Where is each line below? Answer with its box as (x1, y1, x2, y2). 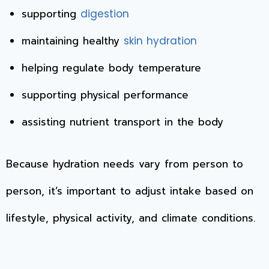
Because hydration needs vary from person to (6, 156, 243, 172)
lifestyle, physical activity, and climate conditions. (6, 210, 256, 226)
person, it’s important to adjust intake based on (6, 183, 253, 199)
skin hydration (123, 33, 197, 48)
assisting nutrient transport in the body (21, 113, 223, 130)
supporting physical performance (21, 86, 189, 103)
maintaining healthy (21, 32, 124, 49)
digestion (80, 6, 129, 21)
